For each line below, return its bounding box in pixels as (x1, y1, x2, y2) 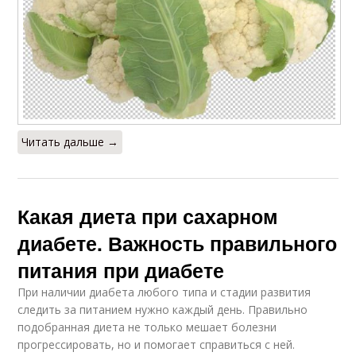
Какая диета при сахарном (17, 202, 279, 231)
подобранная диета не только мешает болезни (17, 319, 277, 335)
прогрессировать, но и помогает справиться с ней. (17, 337, 296, 353)
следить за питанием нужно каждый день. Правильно (17, 302, 308, 318)
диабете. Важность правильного (17, 229, 338, 258)
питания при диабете (17, 256, 225, 285)
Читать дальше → (21, 134, 119, 150)
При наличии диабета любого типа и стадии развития (17, 284, 311, 300)
